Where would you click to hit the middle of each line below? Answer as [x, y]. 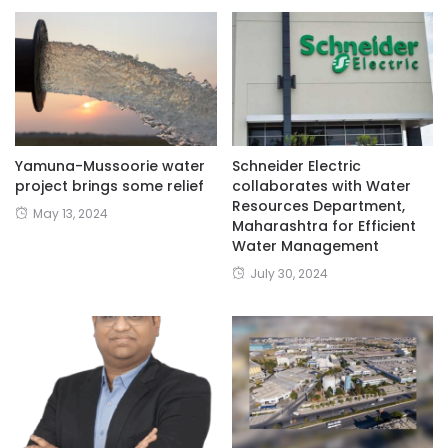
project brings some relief [109, 185]
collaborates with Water [321, 185]
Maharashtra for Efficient [323, 225]
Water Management [305, 245]
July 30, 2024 [288, 273]
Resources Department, [318, 205]
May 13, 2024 [70, 213]
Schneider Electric [296, 165]
